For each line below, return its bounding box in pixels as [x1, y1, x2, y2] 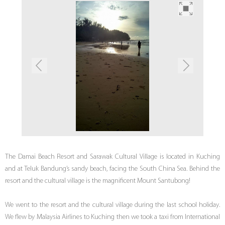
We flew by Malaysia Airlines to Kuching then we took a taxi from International [5, 213, 220, 221]
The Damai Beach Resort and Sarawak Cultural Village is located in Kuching [5, 153, 220, 161]
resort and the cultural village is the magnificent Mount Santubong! [5, 177, 190, 185]
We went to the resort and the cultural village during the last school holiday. [5, 201, 220, 209]
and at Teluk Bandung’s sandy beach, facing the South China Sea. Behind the [5, 165, 220, 173]
